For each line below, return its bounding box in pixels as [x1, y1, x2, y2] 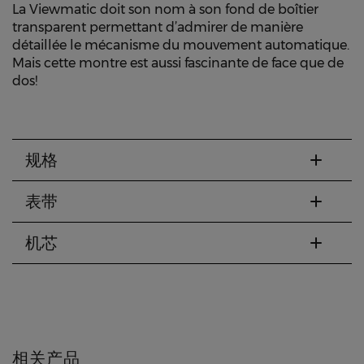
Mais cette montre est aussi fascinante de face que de [12, 55, 344, 71]
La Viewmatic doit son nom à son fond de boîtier [12, 2, 318, 17]
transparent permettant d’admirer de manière [12, 19, 303, 35]
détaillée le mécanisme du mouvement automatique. [12, 37, 349, 53]
